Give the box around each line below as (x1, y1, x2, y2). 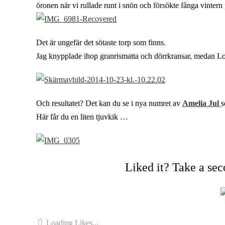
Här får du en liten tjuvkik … (36, 113, 128, 121)
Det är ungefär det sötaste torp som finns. (36, 38, 166, 47)
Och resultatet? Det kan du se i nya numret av (36, 99, 182, 107)
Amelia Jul (182, 99, 221, 107)
